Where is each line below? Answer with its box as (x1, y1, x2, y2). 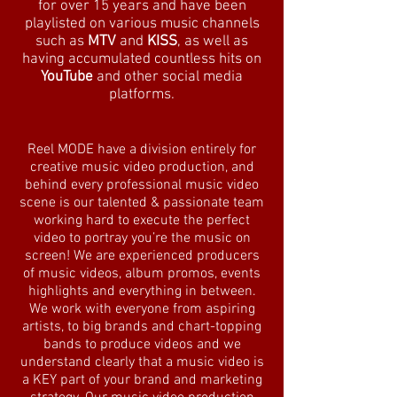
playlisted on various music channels (24, 15, 260, 33)
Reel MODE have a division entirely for (27, 141, 256, 159)
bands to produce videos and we (43, 336, 241, 354)
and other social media (93, 68, 243, 86)
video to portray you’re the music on (33, 230, 251, 247)
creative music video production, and (29, 159, 254, 176)
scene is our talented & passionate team (19, 194, 264, 212)
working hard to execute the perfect (34, 212, 250, 230)
